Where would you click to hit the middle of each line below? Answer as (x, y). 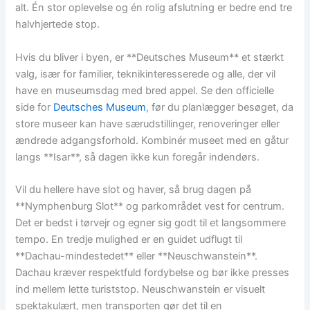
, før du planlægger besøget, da (220, 107)
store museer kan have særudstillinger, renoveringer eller (148, 124)
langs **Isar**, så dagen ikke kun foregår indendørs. (138, 157)
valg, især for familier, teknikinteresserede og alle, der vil (146, 74)
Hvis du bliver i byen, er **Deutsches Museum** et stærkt (150, 57)
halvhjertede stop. (58, 25)
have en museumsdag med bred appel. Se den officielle (145, 90)
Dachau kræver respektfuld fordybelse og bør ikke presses (153, 273)
